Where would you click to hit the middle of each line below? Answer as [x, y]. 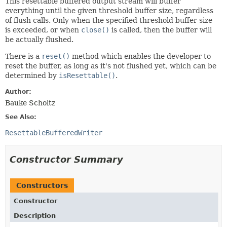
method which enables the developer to [140, 56]
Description [35, 216]
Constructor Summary [66, 159]
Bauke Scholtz [30, 103]
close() [95, 30]
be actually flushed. [39, 40]
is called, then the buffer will [161, 30]
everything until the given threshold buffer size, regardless [109, 11]
